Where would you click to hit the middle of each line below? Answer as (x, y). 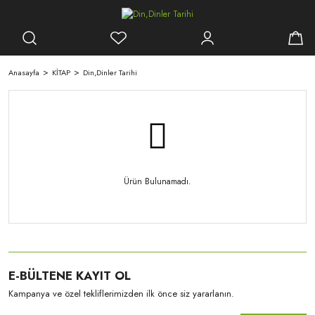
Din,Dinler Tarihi (110, 73)
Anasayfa (24, 73)
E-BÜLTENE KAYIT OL (70, 276)
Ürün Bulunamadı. (157, 182)
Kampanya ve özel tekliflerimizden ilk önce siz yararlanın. (121, 294)
